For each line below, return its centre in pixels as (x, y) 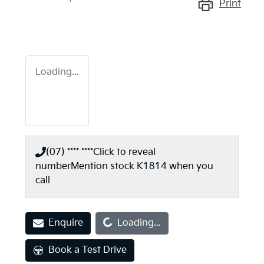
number (53, 166)
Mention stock (104, 166)
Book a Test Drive (88, 250)
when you (191, 166)
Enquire (66, 223)
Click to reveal (124, 152)
